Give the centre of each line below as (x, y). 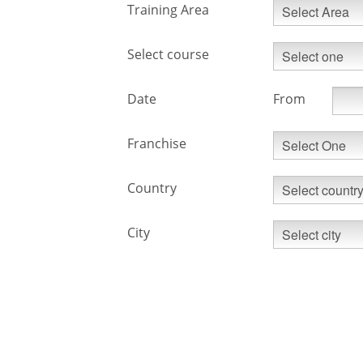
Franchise (157, 143)
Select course (168, 54)
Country (152, 188)
